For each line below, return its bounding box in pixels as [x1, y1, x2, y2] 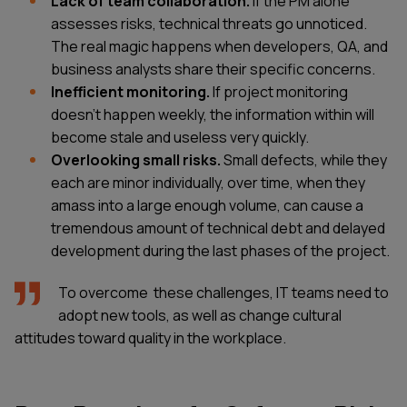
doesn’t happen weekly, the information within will [51, 104, 374, 124]
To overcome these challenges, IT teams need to [58, 282, 389, 303]
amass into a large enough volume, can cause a [51, 194, 363, 215]
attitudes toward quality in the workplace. [15, 327, 286, 348]
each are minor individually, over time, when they [51, 172, 365, 193]
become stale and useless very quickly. [51, 126, 309, 147]
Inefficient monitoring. [51, 81, 210, 102]
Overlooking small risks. [51, 149, 221, 170]
